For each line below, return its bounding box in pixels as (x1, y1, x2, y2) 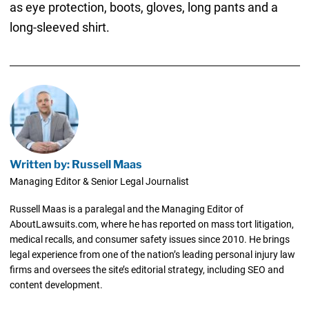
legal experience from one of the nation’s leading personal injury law (9, 248, 295, 260)
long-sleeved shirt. (9, 20, 110, 35)
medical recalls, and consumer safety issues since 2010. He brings (9, 233, 290, 245)
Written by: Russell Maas (9, 157, 142, 171)
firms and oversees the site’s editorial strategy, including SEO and (9, 263, 284, 275)
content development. (9, 279, 103, 290)
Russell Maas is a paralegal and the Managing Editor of (9, 203, 243, 215)
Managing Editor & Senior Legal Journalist (9, 175, 189, 187)
